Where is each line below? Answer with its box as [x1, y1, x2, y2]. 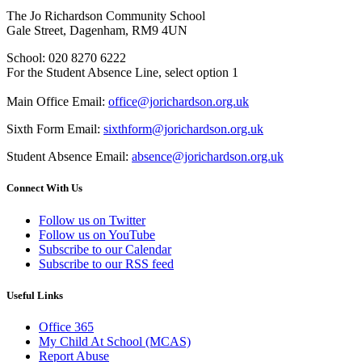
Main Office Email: [6, 95, 108, 109]
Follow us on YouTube [39, 227, 155, 242]
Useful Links [6, 288, 63, 301]
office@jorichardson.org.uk [108, 95, 249, 109]
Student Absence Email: [6, 149, 132, 164]
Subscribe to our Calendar [39, 242, 171, 256]
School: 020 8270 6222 [6, 51, 126, 65]
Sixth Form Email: [6, 122, 103, 137]
